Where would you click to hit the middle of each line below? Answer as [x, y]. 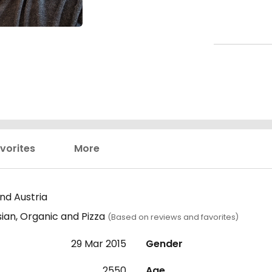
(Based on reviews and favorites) [173, 217]
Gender [164, 244]
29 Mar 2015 [99, 244]
